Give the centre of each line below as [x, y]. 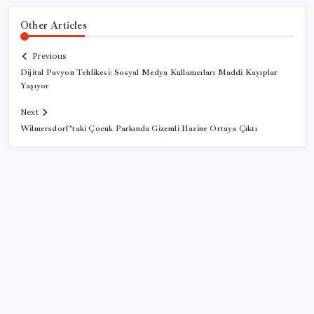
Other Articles [54, 25]
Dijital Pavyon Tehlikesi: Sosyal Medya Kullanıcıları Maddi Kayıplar [149, 73]
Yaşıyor [35, 86]
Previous [49, 56]
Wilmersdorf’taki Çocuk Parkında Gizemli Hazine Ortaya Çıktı [139, 129]
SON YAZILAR [58, 285]
